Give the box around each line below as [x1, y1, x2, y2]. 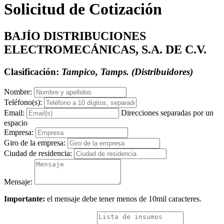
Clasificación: [4, 66, 61, 77]
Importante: [4, 194, 45, 203]
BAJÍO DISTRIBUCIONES [4, 29, 146, 42]
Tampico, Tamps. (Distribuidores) [61, 66, 193, 77]
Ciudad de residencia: [4, 148, 72, 157]
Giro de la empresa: [4, 138, 65, 147]
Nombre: [4, 87, 32, 96]
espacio [4, 118, 27, 127]
